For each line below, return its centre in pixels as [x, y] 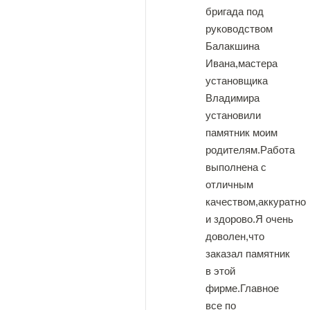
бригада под [235, 11]
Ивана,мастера [241, 63]
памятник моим [241, 133]
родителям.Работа [250, 150]
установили [233, 115]
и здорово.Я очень [249, 219]
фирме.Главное [242, 288]
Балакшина [232, 46]
